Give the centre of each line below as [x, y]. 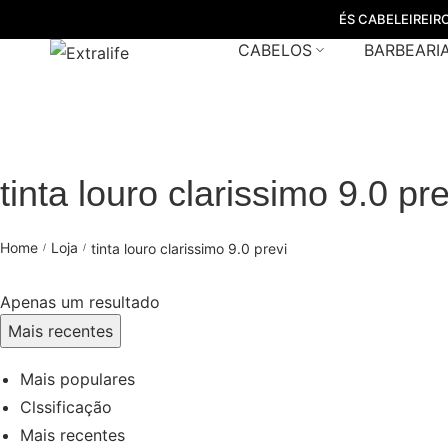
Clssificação [66, 407]
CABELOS [274, 50]
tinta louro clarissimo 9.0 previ [189, 247]
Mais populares [77, 379]
